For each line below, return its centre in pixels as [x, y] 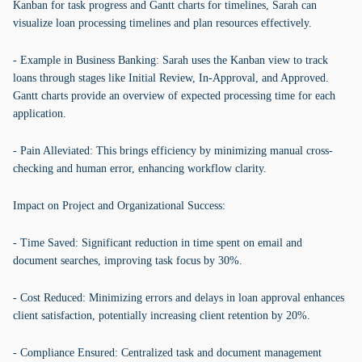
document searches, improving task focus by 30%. [128, 261]
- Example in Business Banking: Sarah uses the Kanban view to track [170, 60]
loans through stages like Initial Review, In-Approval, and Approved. [171, 78]
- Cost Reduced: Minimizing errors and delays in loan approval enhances [179, 298]
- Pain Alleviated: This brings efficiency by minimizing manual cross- [173, 151]
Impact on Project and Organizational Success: [119, 206]
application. [40, 114]
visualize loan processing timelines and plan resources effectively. [162, 23]
